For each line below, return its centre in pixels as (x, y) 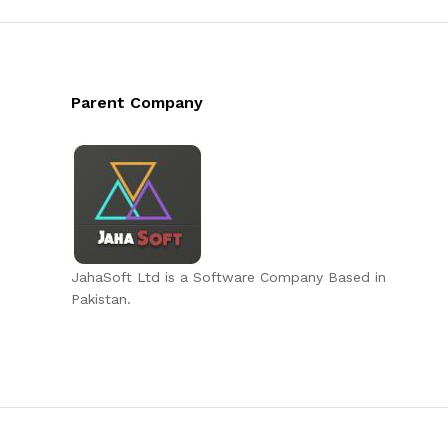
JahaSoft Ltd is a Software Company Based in (228, 276)
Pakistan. (100, 298)
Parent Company (136, 102)
